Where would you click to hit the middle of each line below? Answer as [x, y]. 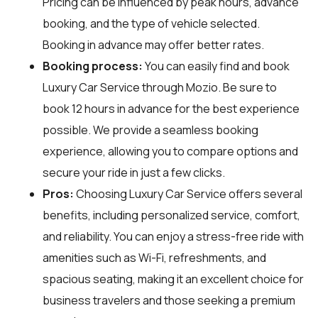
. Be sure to [247, 87]
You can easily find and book [216, 66]
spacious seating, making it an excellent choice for [173, 279]
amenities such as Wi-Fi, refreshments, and [154, 257]
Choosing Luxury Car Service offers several [188, 193]
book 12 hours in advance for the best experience [171, 108]
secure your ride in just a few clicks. [134, 172]
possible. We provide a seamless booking [150, 130]
